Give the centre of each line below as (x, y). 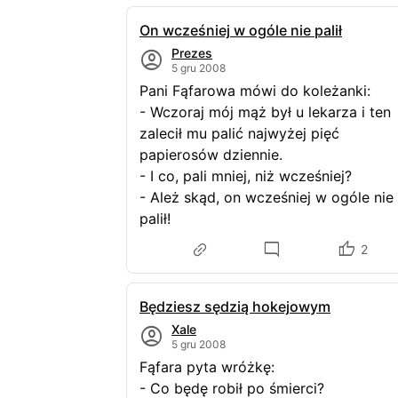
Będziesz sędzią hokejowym (235, 306)
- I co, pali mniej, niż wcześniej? (246, 176)
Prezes (192, 53)
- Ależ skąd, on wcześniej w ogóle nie (267, 197)
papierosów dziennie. (211, 155)
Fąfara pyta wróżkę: (211, 367)
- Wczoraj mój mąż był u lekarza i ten (265, 112)
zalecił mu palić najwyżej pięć (239, 133)
